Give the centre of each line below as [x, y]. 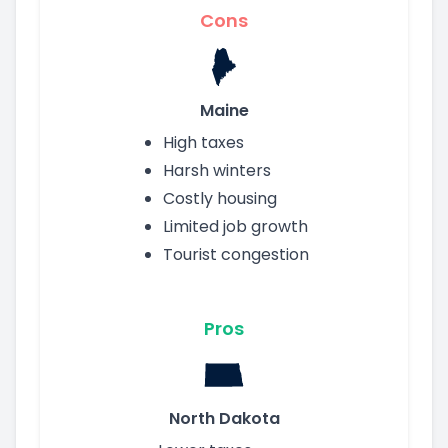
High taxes [203, 142]
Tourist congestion [236, 254]
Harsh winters [217, 170]
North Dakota [224, 418]
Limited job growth [235, 226]
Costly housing [220, 198]
